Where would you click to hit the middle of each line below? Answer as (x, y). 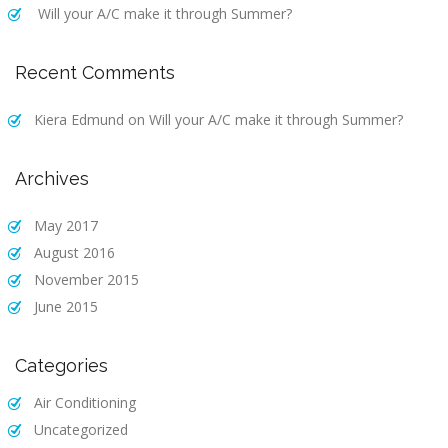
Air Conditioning (85, 402)
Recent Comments (95, 72)
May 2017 (66, 225)
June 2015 (66, 306)
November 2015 (86, 279)
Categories (61, 365)
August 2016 (74, 252)
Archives (52, 178)
